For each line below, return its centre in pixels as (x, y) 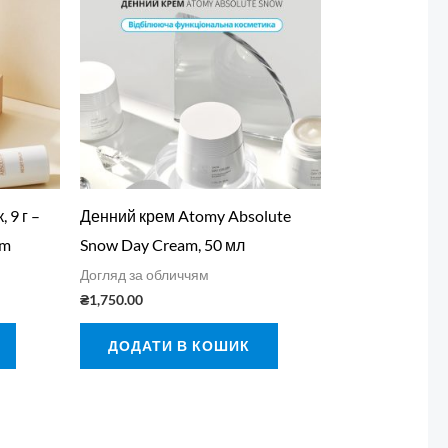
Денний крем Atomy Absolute (185, 216)
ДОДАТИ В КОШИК (178, 346)
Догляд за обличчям (144, 275)
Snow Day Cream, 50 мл (162, 245)
